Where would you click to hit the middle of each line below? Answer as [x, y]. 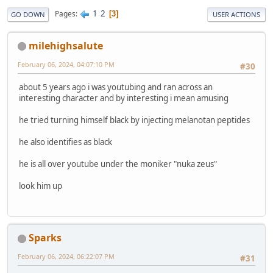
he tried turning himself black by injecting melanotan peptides [134, 120]
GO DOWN [28, 14]
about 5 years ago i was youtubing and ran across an [116, 87]
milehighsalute [66, 45]
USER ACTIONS [236, 14]
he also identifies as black [66, 142]
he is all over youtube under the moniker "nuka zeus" [118, 164]
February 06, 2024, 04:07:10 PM [66, 64]
